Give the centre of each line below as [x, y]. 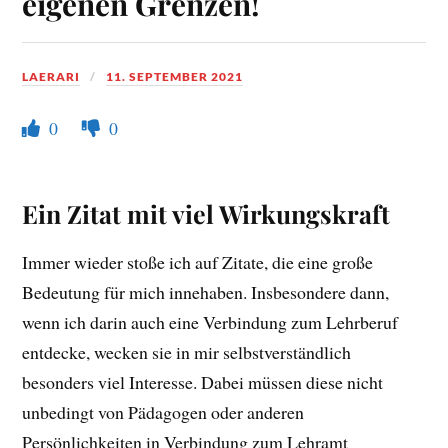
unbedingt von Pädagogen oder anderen [163, 412]
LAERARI [51, 76]
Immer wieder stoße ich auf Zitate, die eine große [198, 262]
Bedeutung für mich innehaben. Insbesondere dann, [206, 292]
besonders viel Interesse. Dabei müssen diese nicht [203, 382]
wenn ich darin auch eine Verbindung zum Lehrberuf [210, 322]
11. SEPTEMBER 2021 [175, 76]
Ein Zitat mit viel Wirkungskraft [206, 214]
